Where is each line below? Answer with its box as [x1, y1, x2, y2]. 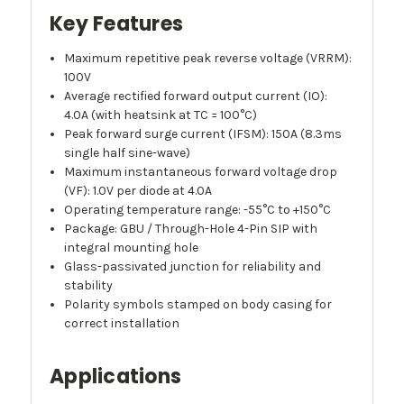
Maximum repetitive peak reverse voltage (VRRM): [64, 50, 353, 67]
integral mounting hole [64, 240, 199, 256]
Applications [50, 363, 181, 391]
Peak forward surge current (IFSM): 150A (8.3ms [64, 126, 343, 142]
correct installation [64, 316, 180, 332]
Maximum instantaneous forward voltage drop [64, 164, 338, 180]
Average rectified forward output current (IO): [64, 88, 328, 105]
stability [64, 278, 114, 294]
